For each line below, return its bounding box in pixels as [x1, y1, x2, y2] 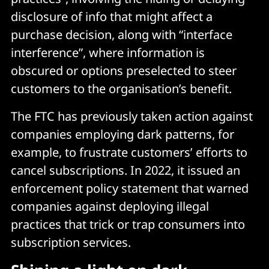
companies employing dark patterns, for [11, 125, 234, 142]
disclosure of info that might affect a [11, 8, 213, 25]
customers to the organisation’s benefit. [11, 80, 232, 97]
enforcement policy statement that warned [11, 180, 249, 196]
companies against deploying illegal [11, 198, 209, 214]
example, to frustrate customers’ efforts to [11, 144, 247, 160]
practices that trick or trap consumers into [11, 216, 245, 232]
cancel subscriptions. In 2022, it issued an [11, 162, 240, 178]
